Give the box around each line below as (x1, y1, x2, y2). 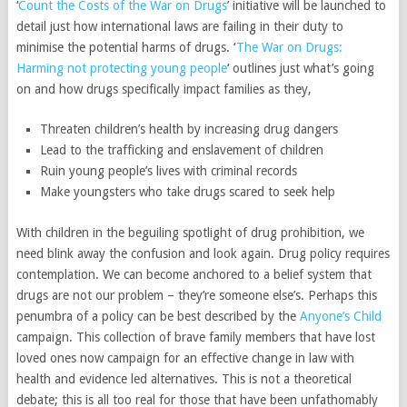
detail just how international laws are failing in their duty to (15, 19, 343, 34)
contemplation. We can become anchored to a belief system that (15, 266, 372, 282)
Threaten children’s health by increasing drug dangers (40, 122, 339, 136)
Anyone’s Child (299, 308, 382, 323)
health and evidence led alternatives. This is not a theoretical (15, 371, 352, 386)
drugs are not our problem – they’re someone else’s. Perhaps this (15, 287, 377, 303)
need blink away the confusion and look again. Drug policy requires (15, 245, 390, 261)
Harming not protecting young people (15, 61, 227, 75)
